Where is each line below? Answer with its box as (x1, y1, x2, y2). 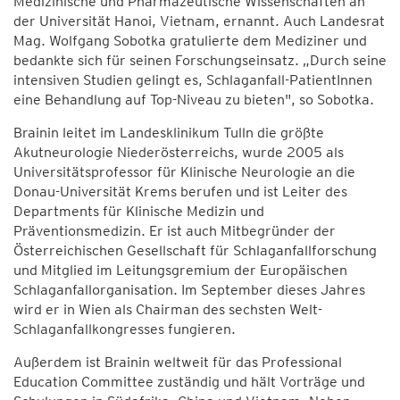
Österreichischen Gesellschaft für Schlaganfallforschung (13, 242, 377, 259)
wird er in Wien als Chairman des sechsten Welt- (13, 301, 322, 318)
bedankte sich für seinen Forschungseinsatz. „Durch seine (13, 52, 387, 69)
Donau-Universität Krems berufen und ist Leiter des (13, 183, 347, 200)
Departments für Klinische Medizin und (13, 203, 264, 220)
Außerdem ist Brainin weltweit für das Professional (13, 354, 342, 371)
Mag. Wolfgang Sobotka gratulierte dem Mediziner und (13, 32, 367, 49)
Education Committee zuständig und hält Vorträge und (13, 373, 365, 390)
